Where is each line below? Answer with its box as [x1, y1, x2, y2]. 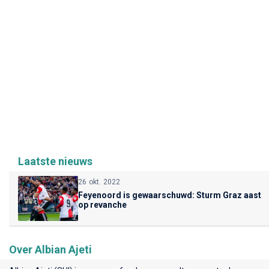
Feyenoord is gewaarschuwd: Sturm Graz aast [78, 190, 261, 200]
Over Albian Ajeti [9, 243, 92, 256]
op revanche [78, 199, 127, 210]
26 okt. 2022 [78, 177, 121, 186]
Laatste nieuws [18, 154, 92, 168]
